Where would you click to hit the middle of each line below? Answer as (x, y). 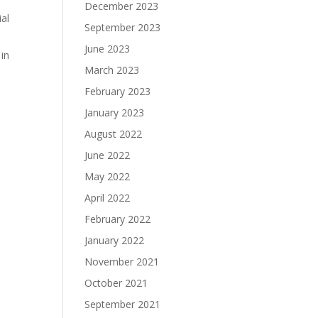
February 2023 (118, 92)
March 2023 (112, 70)
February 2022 (118, 219)
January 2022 (115, 241)
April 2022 (108, 198)
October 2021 (116, 283)
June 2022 (108, 155)
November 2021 (122, 262)
